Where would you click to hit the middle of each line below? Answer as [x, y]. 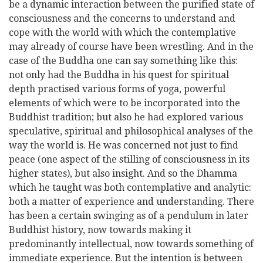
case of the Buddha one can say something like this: [123, 61]
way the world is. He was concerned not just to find [124, 145]
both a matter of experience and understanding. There [131, 202]
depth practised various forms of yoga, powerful [117, 89]
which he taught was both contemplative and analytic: [130, 188]
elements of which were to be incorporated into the [124, 103]
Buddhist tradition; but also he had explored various [126, 117]
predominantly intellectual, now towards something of [131, 244]
